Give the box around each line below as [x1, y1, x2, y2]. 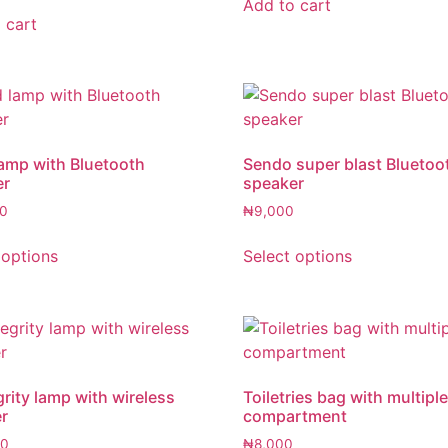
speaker [243, 173, 305, 194]
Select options [243, 246, 353, 267]
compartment [243, 406, 348, 427]
